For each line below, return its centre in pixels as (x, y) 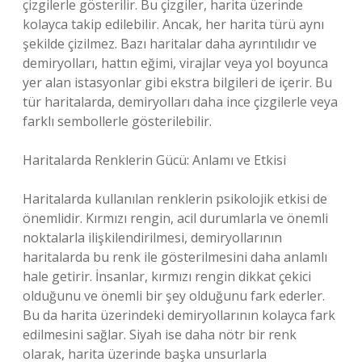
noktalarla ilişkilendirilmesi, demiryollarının (152, 238)
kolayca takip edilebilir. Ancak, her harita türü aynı (173, 24)
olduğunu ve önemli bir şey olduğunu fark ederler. (174, 296)
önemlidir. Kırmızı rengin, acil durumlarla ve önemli (175, 218)
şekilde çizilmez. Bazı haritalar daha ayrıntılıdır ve (170, 44)
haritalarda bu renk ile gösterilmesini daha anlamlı (175, 257)
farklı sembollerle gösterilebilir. (117, 121)
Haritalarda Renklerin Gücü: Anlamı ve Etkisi (154, 160)
